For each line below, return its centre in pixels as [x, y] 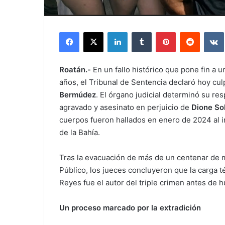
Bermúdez [78, 95]
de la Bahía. [80, 133]
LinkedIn [140, 32]
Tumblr [162, 32]
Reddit [209, 32]
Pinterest [190, 32]
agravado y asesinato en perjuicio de [125, 107]
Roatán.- [75, 70]
